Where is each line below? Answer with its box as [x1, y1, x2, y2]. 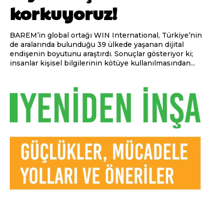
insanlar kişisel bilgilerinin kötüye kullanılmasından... [10, 58, 195, 67]
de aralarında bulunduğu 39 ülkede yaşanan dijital [10, 40, 184, 49]
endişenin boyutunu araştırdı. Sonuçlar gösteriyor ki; [10, 49, 193, 58]
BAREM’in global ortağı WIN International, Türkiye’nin [10, 30, 202, 40]
